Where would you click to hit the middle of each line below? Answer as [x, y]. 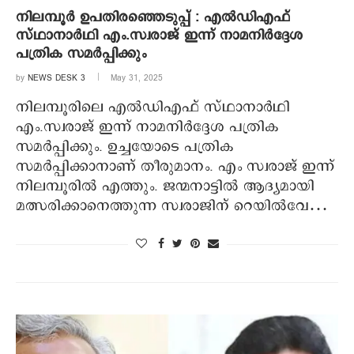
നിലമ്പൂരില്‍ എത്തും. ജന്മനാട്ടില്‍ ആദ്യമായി [165, 187]
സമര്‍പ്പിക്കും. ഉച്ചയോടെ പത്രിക [125, 147]
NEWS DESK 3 [56, 79]
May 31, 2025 [137, 79]
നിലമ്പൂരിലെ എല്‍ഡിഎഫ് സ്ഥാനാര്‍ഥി [153, 108]
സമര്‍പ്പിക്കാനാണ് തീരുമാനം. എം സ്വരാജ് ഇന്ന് [175, 167]
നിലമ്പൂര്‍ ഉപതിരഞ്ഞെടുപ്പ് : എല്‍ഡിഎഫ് [153, 18]
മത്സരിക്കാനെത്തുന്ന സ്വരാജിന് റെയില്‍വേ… [172, 207]
